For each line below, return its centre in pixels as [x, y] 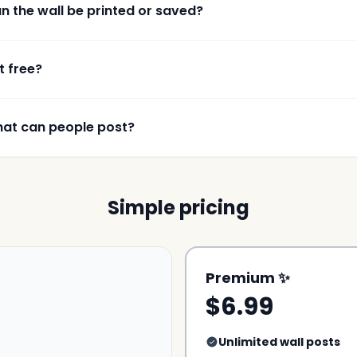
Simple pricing [178, 208]
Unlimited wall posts [279, 342]
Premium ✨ [248, 278]
